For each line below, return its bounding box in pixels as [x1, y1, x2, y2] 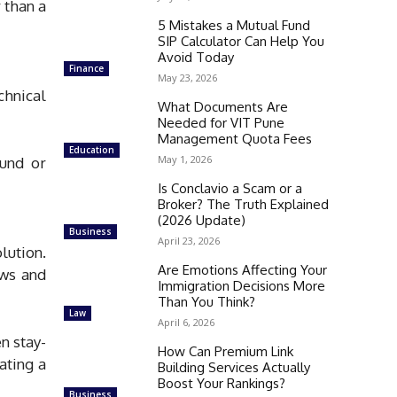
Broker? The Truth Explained [158, 195, 329, 213]
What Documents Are [158, 97, 288, 115]
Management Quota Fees [158, 129, 312, 147]
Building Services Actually [158, 358, 310, 376]
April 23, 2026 [158, 233, 220, 247]
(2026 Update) [158, 211, 245, 229]
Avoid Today [158, 48, 234, 66]
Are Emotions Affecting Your [158, 261, 327, 278]
